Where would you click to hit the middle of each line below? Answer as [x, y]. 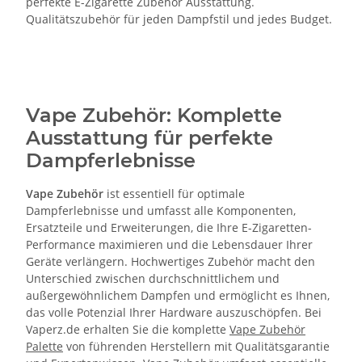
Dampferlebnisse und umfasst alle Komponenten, [161, 210]
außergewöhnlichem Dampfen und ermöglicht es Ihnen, [178, 295]
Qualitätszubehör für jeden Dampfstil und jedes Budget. [179, 19]
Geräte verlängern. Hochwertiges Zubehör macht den [170, 261]
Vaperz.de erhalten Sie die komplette [128, 329]
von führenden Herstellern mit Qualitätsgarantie [196, 346]
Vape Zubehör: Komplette [154, 115]
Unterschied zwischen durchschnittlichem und [153, 278]
